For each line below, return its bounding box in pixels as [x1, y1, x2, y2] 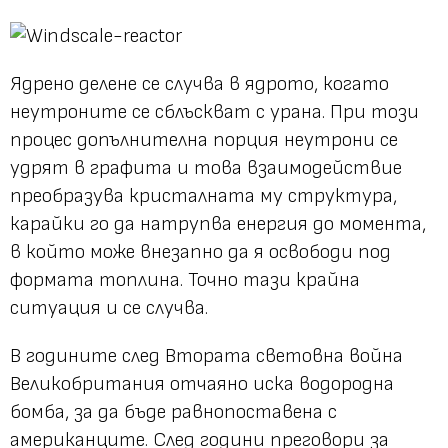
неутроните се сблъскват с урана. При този [10, 99, 419, 124]
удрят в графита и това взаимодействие [10, 155, 402, 180]
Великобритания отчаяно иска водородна [10, 371, 394, 396]
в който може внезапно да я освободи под [10, 239, 391, 264]
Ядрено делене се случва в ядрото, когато [10, 71, 389, 96]
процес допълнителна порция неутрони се [10, 127, 398, 152]
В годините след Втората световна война [10, 343, 403, 368]
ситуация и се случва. [10, 295, 208, 320]
